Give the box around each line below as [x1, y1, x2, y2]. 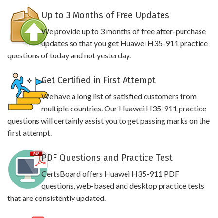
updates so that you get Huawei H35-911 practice [41, 38, 208, 48]
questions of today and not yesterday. [7, 51, 131, 60]
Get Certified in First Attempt [41, 75, 156, 86]
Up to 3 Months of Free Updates [41, 10, 169, 20]
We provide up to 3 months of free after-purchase [41, 26, 206, 36]
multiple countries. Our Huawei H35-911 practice [41, 104, 206, 113]
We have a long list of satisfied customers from [41, 91, 197, 101]
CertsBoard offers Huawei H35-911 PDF [41, 169, 179, 178]
